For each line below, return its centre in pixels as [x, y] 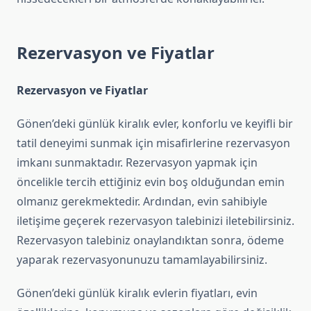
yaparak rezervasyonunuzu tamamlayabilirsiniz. [142, 260]
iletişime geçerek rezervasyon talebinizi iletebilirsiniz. [155, 221]
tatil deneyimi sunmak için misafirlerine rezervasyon [153, 143]
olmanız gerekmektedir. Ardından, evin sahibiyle [142, 202]
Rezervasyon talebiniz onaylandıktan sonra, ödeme [150, 241]
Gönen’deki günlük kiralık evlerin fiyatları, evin [137, 293]
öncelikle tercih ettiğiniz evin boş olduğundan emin [151, 182]
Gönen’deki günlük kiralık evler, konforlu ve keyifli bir [155, 124]
